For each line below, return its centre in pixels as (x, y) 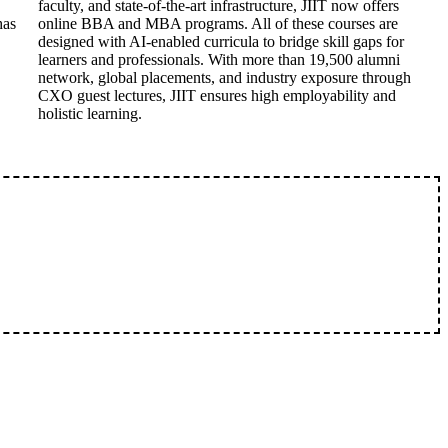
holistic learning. (90, 113)
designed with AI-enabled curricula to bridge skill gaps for (221, 41)
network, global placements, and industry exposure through (224, 77)
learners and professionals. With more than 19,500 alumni (219, 59)
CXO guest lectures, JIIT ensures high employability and (217, 95)
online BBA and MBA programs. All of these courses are (218, 23)
